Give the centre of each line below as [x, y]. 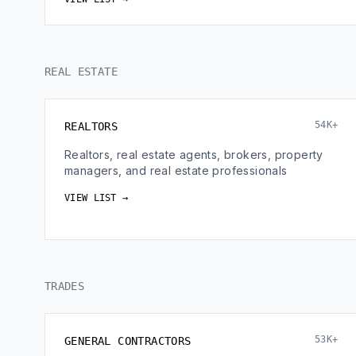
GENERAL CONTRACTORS [128, 341]
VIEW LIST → [97, 198]
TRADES [65, 286]
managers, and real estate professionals [176, 170]
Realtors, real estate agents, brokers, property [194, 155]
